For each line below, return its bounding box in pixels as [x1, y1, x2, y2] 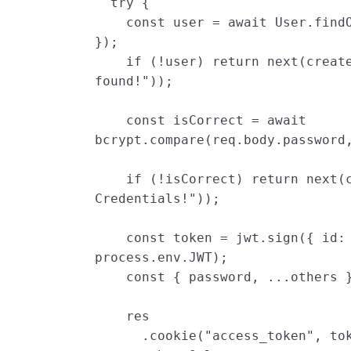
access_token [212, 328, 307, 344]
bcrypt [95, 132, 143, 148]
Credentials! [95, 191, 190, 207]
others [291, 270, 338, 285]
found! [95, 74, 143, 89]
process [95, 250, 150, 266]
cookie [150, 328, 197, 344]
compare [150, 132, 205, 148]
